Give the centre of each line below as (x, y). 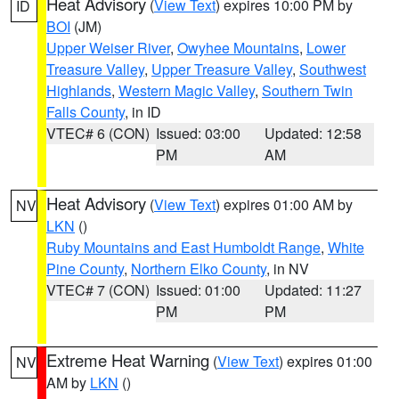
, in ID (143, 112)
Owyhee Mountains (238, 48)
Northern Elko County (199, 269)
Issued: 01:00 (198, 290)
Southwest (333, 69)
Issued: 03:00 (198, 133)
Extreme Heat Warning (128, 360)
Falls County (85, 112)
